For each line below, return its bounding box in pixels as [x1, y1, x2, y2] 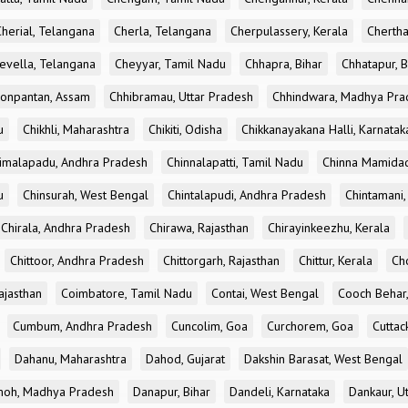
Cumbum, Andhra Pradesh [13, 318, 152, 334]
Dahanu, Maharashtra [15, 351, 127, 367]
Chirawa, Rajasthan [149, 219, 249, 236]
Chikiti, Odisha [148, 121, 222, 138]
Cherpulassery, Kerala [230, 23, 348, 39]
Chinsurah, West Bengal [23, 187, 148, 203]
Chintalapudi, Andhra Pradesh [168, 187, 326, 203]
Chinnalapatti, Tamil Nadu [167, 154, 303, 170]
